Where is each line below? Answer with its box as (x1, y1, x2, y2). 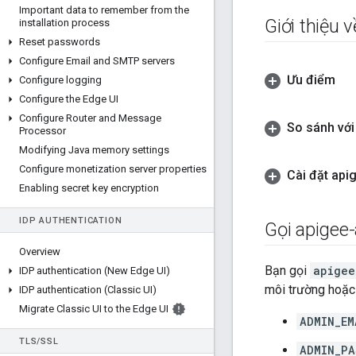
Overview (19, 246, 60, 257)
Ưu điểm (287, 72, 335, 88)
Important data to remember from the (19, 4, 189, 16)
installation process (19, 17, 110, 29)
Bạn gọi (265, 263, 310, 279)
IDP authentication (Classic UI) (19, 284, 157, 296)
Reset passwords (19, 36, 100, 48)
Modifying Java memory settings (19, 144, 169, 156)
